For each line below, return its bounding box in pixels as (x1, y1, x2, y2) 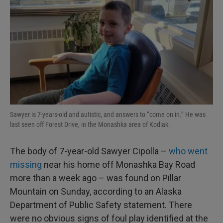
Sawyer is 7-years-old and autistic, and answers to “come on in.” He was (10, 110, 206, 118)
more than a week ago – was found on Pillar (10, 172, 181, 183)
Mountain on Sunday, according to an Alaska (10, 186, 182, 197)
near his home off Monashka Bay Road (42, 159, 195, 170)
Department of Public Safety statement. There (10, 199, 192, 210)
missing (10, 159, 42, 170)
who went (169, 145, 208, 156)
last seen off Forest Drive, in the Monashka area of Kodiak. (10, 120, 170, 128)
